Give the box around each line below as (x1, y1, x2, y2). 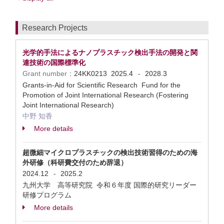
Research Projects (22, 23, 87, 32)
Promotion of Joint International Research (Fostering (22, 91, 188, 99)
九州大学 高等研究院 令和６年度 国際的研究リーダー (22, 181, 196, 189)
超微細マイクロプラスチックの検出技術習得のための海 (22, 148, 197, 156)
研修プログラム (22, 191, 73, 199)
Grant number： (22, 69, 74, 77)
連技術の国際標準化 (22, 58, 85, 66)
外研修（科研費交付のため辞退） (22, 158, 127, 166)
